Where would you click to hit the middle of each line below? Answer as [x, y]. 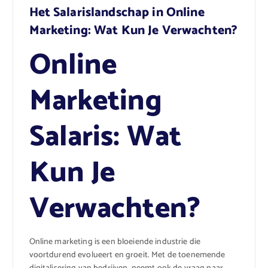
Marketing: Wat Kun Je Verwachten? [133, 31]
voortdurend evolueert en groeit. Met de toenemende [127, 255]
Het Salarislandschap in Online [117, 13]
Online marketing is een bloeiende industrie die [115, 242]
